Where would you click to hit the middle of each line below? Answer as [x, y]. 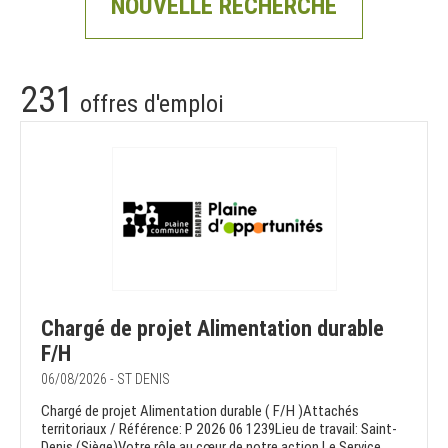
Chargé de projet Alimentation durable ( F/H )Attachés [200, 411]
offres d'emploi [149, 104]
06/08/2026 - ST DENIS [105, 379]
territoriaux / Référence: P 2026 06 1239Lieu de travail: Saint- [219, 429]
